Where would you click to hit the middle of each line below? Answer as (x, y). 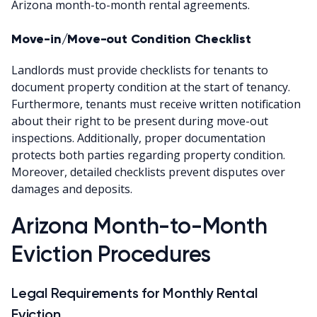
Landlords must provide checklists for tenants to (140, 70)
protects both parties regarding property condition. (148, 155)
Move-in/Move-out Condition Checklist (131, 39)
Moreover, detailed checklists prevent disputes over (148, 172)
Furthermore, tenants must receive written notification (156, 104)
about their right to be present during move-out (140, 121)
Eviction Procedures (111, 254)
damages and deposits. (72, 189)
